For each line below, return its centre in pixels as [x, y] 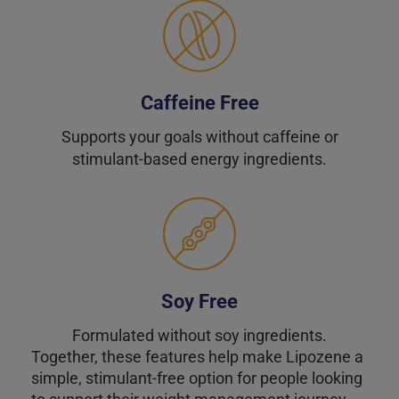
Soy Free [199, 301]
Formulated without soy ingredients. [199, 335]
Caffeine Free [199, 103]
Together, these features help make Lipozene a [197, 356]
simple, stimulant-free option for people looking [197, 378]
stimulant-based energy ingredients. [199, 159]
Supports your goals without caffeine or [199, 137]
